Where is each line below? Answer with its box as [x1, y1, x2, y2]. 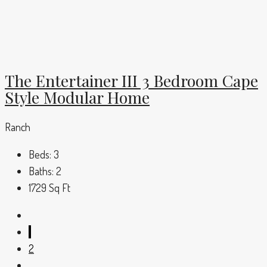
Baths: [29, 164, 54, 178]
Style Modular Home [5, 86, 150, 108]
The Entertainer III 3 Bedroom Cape [5, 69, 258, 91]
